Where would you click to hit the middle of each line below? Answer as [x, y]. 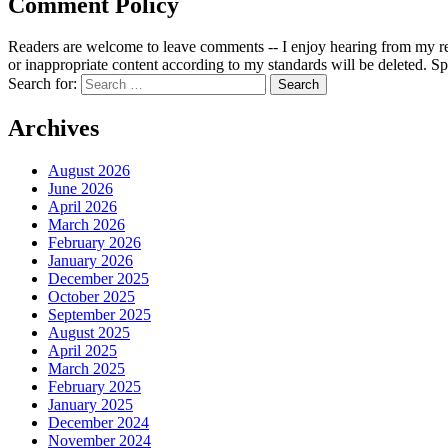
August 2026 [89, 171]
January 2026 [90, 261]
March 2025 [86, 369]
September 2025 [99, 315]
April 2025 [82, 351]
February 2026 [94, 243]
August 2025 [89, 333]
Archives [53, 128]
